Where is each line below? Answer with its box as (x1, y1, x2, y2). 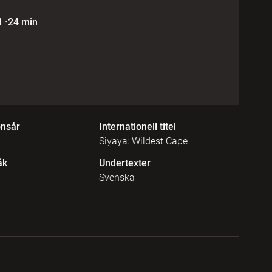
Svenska (98, 171, 135, 183)
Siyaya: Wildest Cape (98, 135, 188, 147)
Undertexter (98, 157, 151, 169)
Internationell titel (98, 120, 176, 132)
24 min (7, 16, 38, 29)
